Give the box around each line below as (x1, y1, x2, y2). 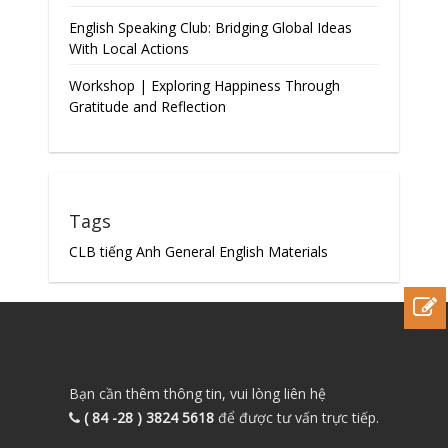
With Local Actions (68, 39, 189, 59)
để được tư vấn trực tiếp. (213, 408, 379, 428)
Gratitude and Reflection (68, 97, 226, 117)
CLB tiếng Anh (68, 242, 161, 262)
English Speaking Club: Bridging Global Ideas (68, 18, 352, 38)
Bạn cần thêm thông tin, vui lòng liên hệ (68, 384, 326, 404)
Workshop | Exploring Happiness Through (68, 76, 340, 96)
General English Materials (164, 242, 328, 262)
